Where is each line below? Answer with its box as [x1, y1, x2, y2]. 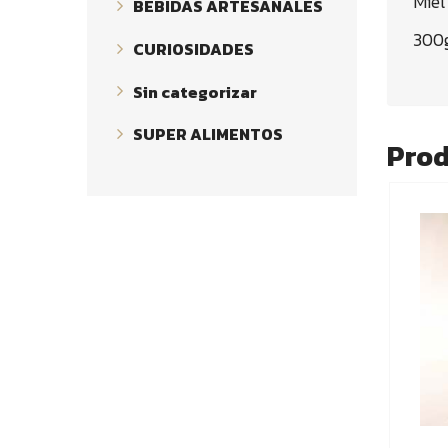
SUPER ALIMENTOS [133, 122, 283, 147]
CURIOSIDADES [133, 36, 254, 61]
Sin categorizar [133, 79, 257, 104]
